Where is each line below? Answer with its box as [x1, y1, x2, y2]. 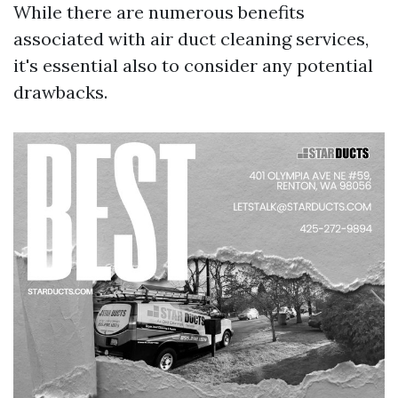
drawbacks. [13, 81, 107, 103]
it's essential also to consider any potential [13, 54, 373, 76]
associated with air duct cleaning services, [13, 28, 369, 50]
